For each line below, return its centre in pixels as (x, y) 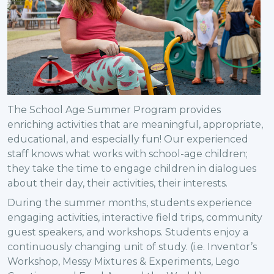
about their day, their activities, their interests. (117, 183)
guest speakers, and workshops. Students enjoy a (128, 232)
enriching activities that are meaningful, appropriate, (135, 124)
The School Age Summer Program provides (114, 109)
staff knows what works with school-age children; (128, 154)
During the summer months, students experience (130, 202)
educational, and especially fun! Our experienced (128, 139)
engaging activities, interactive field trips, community (135, 217)
